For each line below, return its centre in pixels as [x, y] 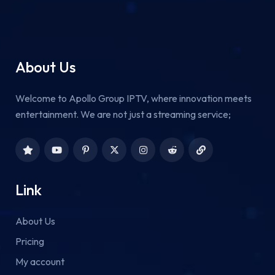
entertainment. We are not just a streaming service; [123, 114]
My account [40, 262]
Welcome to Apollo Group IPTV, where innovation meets [134, 99]
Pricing [30, 242]
